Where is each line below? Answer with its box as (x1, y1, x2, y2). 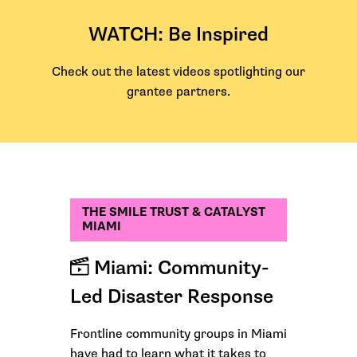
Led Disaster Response (70, 285, 273, 309)
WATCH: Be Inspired (88, 23, 269, 47)
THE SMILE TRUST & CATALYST (82, 205, 265, 221)
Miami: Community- (89, 257, 269, 280)
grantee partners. (127, 84, 230, 100)
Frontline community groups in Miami (70, 327, 287, 343)
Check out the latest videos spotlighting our (52, 65, 305, 80)
